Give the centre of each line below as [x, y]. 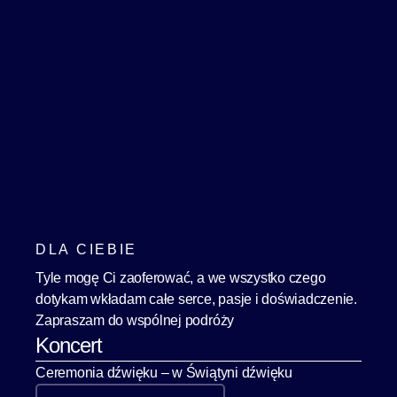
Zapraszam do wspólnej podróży [135, 320]
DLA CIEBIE [86, 249]
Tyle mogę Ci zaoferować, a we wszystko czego [181, 278]
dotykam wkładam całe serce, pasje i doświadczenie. [197, 299]
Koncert [69, 345]
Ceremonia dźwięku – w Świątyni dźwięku [164, 373]
